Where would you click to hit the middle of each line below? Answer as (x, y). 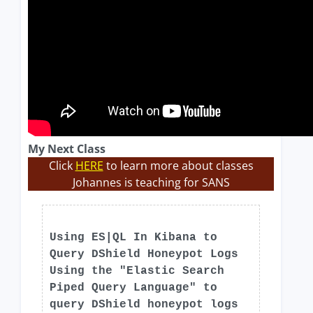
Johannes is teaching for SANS (151, 182)
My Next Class (67, 149)
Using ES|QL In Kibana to (133, 238)
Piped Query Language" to (133, 288)
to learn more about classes (178, 166)
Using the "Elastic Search (137, 271)
